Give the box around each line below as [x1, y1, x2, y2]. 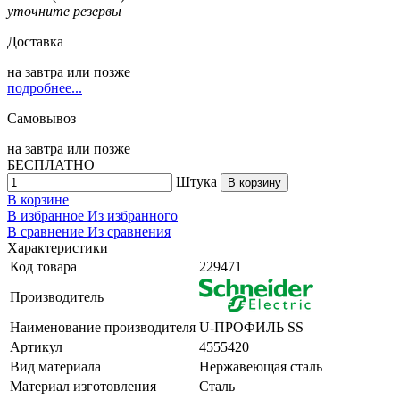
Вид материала [10, 358, 101, 374]
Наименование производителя [10, 319, 196, 335]
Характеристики [7, 239, 108, 255]
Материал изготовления [10, 378, 156, 394]
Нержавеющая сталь [199, 358, 322, 374]
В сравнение [7, 223, 87, 239]
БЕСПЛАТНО [7, 156, 95, 172]
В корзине [7, 191, 69, 207]
